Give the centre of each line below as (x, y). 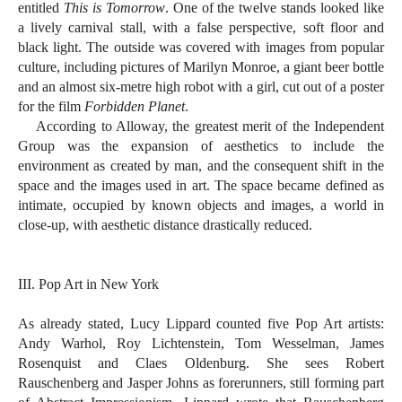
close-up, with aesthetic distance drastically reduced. (165, 225)
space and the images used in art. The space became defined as (201, 186)
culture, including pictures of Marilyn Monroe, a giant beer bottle (201, 67)
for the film (51, 107)
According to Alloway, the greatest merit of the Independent (201, 127)
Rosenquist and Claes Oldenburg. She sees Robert (201, 363)
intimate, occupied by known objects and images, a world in (201, 205)
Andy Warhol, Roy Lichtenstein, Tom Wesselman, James (201, 344)
